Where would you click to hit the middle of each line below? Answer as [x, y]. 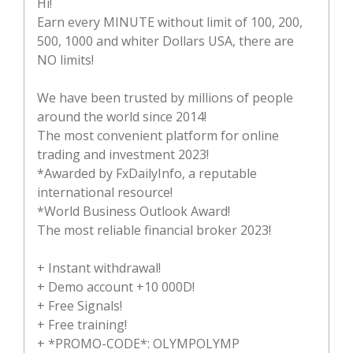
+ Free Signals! [80, 305]
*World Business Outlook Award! [134, 211]
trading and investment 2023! [123, 154]
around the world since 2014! [122, 116]
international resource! [105, 192]
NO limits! [65, 59]
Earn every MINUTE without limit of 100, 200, [170, 22]
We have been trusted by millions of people [165, 97]
